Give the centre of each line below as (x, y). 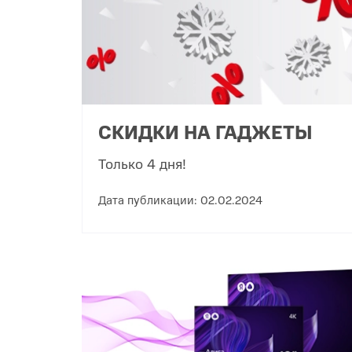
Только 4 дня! (142, 163)
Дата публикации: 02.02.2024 (180, 199)
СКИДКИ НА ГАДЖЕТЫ (205, 131)
